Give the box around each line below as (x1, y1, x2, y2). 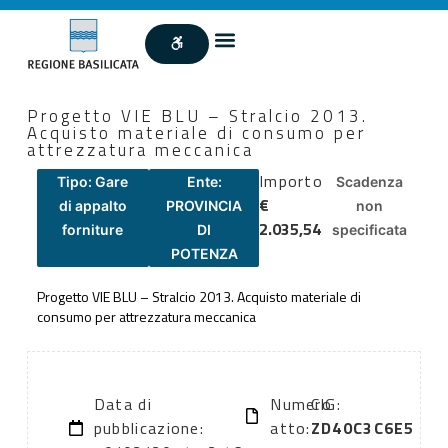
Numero (270, 392, 333, 417)
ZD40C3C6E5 (310, 416, 415, 441)
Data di (93, 392, 152, 417)
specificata (332, 220, 408, 238)
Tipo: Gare (57, 172, 129, 190)
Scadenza (336, 172, 404, 190)
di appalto (58, 196, 127, 214)
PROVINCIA (166, 196, 242, 214)
